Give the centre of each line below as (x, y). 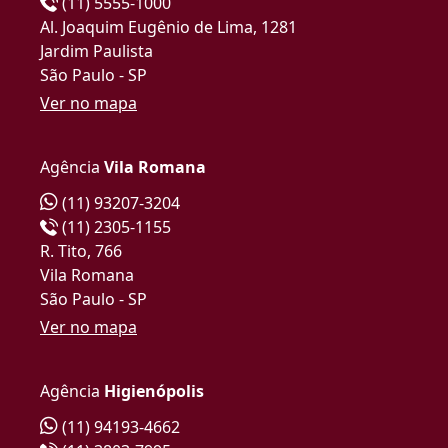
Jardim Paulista (96, 50)
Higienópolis (154, 390)
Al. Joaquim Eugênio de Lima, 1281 (168, 26)
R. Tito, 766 (81, 250)
